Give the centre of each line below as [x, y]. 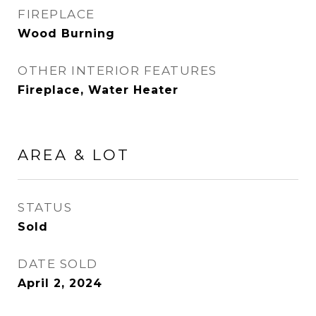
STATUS [45, 207]
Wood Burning [66, 34]
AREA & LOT [74, 155]
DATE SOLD [58, 264]
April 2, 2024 [60, 283]
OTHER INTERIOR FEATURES [117, 71]
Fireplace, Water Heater [98, 90]
